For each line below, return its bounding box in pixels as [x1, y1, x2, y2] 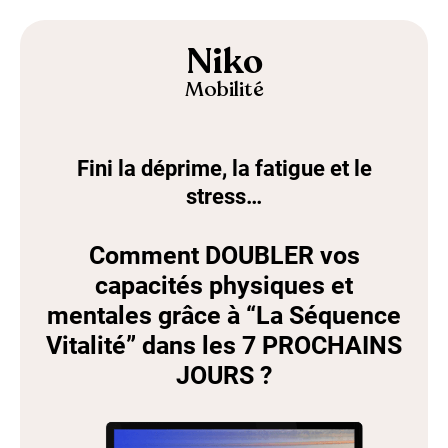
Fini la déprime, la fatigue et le [76, 156, 372, 181]
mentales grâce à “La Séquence [47, 301, 401, 330]
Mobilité [184, 75, 264, 104]
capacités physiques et [95, 271, 353, 300]
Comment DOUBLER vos [88, 241, 360, 270]
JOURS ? [176, 361, 272, 390]
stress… [186, 184, 262, 209]
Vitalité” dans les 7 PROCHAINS [46, 331, 402, 360]
